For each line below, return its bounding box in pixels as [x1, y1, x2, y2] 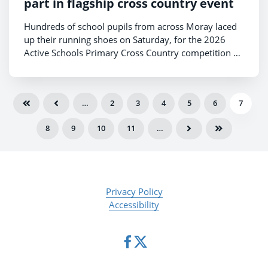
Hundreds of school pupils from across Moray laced [24, 20, 237, 32]
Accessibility [109, 199, 159, 211]
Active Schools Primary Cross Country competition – [24, 46, 238, 59]
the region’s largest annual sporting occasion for [24, 59, 221, 72]
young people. [24, 72, 83, 85]
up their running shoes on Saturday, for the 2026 [24, 33, 226, 45]
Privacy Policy [105, 185, 163, 197]
